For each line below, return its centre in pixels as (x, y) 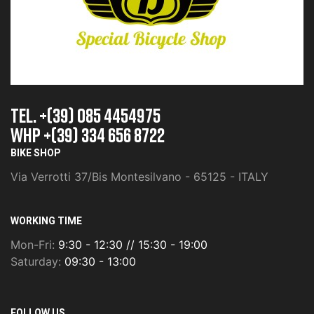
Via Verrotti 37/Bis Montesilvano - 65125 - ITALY (139, 177)
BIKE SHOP (35, 153)
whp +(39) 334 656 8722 (88, 135)
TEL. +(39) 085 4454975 (86, 116)
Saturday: (37, 262)
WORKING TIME (46, 221)
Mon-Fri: (34, 245)
